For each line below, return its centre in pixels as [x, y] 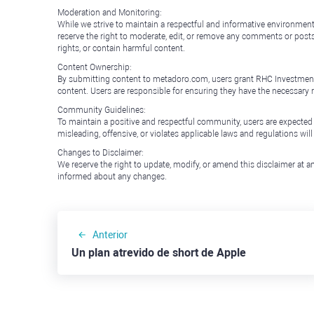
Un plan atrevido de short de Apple [159, 253]
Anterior [110, 235]
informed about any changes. [112, 177]
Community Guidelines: [102, 110]
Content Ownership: [95, 67]
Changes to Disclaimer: [101, 153]
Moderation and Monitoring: [110, 13]
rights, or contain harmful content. [121, 48]
